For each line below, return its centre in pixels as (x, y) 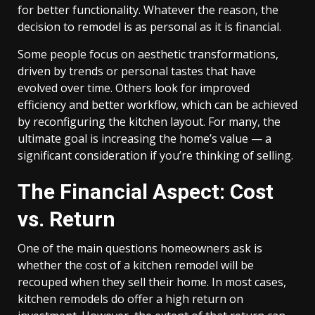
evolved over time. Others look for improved (134, 88)
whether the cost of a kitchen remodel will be (136, 265)
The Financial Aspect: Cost (146, 192)
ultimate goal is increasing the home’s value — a (144, 139)
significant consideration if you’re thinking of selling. (155, 155)
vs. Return (66, 219)
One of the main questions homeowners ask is (140, 248)
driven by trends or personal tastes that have (137, 71)
